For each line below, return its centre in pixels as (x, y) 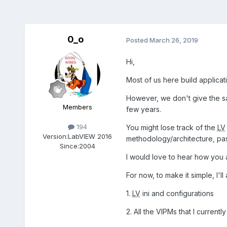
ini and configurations (177, 194)
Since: (69, 146)
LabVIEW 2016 (90, 137)
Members (77, 107)
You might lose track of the (172, 128)
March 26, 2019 (174, 40)
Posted (138, 40)
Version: (55, 137)
